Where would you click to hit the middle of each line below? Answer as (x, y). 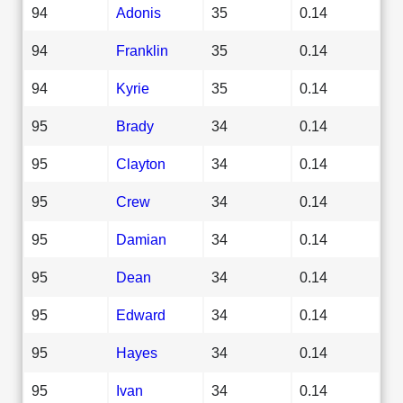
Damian (141, 239)
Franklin (142, 50)
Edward (141, 314)
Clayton (141, 163)
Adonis (139, 12)
